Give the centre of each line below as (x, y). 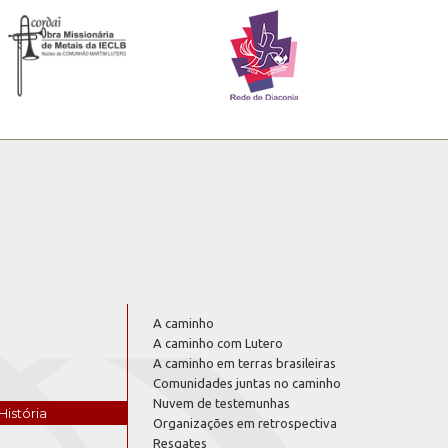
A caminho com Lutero (218, 342)
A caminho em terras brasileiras (244, 362)
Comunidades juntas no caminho (247, 382)
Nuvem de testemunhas (221, 402)
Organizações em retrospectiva (245, 422)
